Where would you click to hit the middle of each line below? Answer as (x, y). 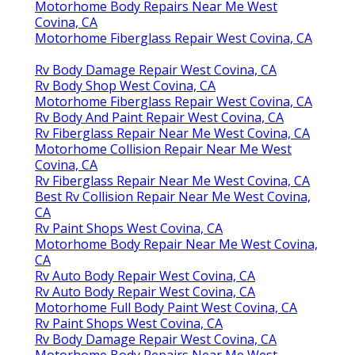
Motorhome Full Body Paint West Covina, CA (166, 307)
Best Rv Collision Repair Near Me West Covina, (173, 196)
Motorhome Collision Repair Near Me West (163, 149)
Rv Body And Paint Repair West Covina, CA (159, 117)
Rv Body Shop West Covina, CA (125, 85)
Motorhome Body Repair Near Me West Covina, (176, 244)
